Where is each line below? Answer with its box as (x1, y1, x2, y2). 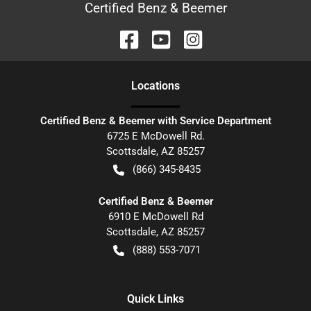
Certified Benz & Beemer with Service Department (40, 115, 271, 128)
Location (131, 79, 174, 93)
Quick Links (127, 292, 184, 306)
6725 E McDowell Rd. (106, 130, 205, 143)
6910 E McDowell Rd (108, 210, 203, 224)
